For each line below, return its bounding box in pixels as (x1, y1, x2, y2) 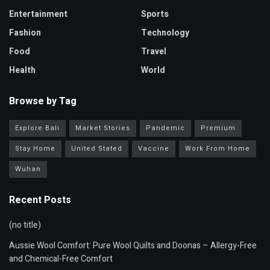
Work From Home (185, 143, 250, 154)
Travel (141, 45, 166, 58)
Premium (201, 123, 236, 134)
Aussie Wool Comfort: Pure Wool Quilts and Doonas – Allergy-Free (9, 239, 257, 253)
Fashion (9, 27, 41, 40)
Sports (141, 8, 169, 21)
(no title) (9, 219, 41, 232)
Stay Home (15, 143, 55, 154)
